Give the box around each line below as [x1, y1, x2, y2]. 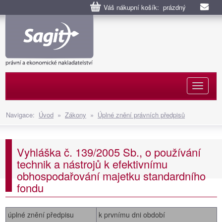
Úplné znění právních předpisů [98, 110, 185, 119]
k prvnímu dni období [99, 210, 166, 220]
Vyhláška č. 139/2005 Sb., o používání [17, 144, 201, 160]
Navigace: [6, 110, 39, 119]
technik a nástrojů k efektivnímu [17, 156, 167, 171]
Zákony [65, 110, 86, 119]
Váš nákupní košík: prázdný [104, 2, 186, 12]
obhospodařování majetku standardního [17, 168, 206, 183]
